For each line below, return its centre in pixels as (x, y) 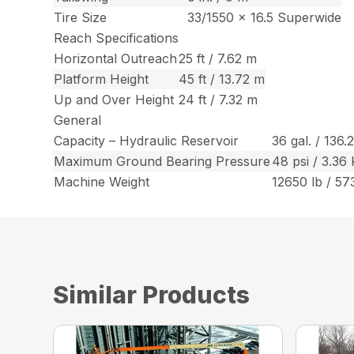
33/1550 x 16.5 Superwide (265, 18)
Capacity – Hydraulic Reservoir (147, 141)
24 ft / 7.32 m (218, 100)
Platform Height (102, 79)
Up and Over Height (114, 100)
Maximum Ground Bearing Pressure (162, 162)
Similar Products (152, 295)
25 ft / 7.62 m (218, 59)
